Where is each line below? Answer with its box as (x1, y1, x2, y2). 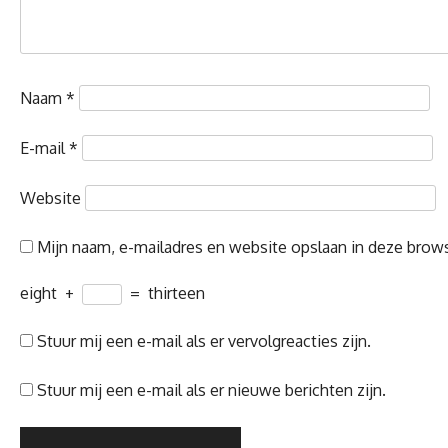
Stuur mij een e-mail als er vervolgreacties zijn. (37, 330, 371, 351)
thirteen (148, 282, 205, 303)
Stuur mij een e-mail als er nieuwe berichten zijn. (37, 379, 386, 400)
